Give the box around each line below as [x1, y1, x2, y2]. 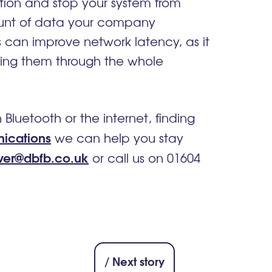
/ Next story [104, 253, 165, 270]
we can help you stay [51, 129, 183, 147]
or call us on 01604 [89, 149, 200, 167]
